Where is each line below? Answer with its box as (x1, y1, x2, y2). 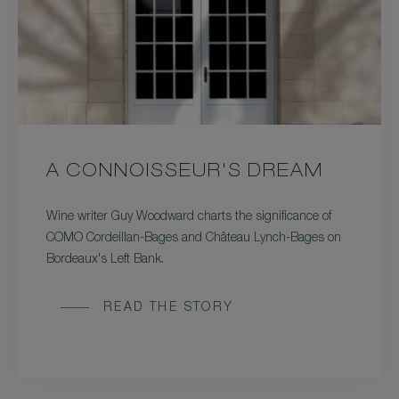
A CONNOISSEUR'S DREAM (46, 164, 323, 183)
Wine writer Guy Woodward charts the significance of (46, 211, 331, 224)
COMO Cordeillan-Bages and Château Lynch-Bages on (46, 232, 341, 246)
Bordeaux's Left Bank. (46, 254, 164, 267)
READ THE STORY (103, 302, 234, 315)
